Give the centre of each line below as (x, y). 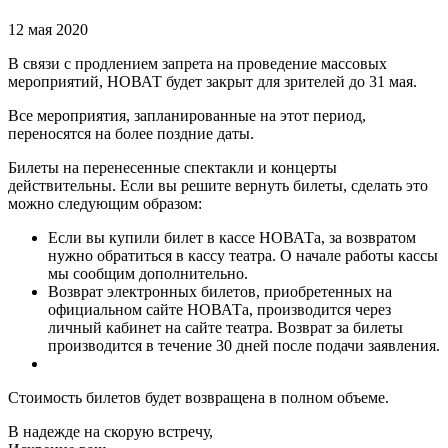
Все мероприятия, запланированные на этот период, (187, 116)
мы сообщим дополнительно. (148, 274)
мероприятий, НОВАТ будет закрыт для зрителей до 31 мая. (212, 82)
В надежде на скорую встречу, (110, 432)
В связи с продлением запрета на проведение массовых (197, 64)
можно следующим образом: (105, 204)
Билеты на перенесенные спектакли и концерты (172, 168)
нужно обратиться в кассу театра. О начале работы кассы (243, 256)
